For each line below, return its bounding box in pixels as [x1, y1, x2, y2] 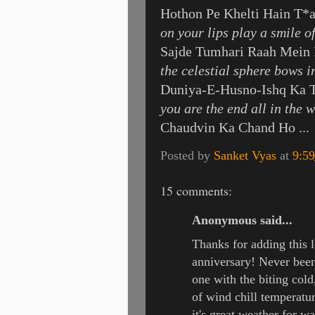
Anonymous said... [192, 213, 292, 227]
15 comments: [160, 182, 232, 199]
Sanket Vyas [214, 148, 276, 162]
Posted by [160, 148, 214, 162]
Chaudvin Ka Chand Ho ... [160, 120, 309, 135]
